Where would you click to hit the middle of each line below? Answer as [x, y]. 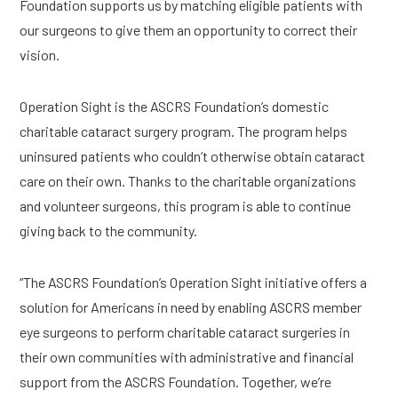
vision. [40, 55]
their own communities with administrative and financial [187, 357]
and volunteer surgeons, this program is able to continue [186, 206]
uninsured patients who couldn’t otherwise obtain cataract [193, 156]
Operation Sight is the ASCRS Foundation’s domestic [175, 106]
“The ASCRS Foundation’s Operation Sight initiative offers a [194, 282]
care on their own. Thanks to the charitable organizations [188, 181]
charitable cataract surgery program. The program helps [184, 131]
